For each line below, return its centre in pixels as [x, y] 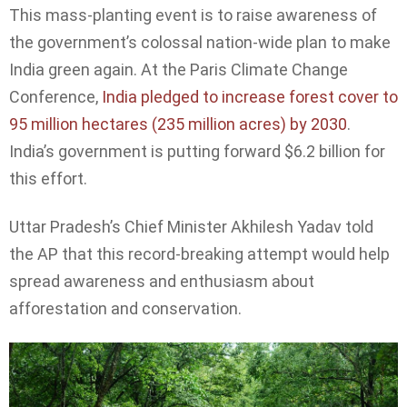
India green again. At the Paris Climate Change [179, 70]
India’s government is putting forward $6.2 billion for [197, 152]
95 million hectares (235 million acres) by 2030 [178, 124]
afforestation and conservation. [125, 308]
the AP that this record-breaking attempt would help [199, 253]
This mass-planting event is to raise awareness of [193, 15]
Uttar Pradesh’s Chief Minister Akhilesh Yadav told [191, 226]
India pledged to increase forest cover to [250, 97]
